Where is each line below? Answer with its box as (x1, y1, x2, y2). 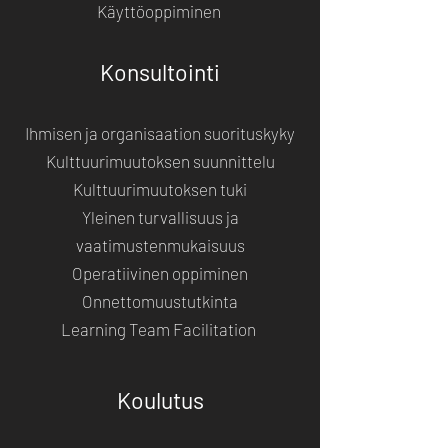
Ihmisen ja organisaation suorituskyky (25, 122, 295, 143)
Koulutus (116, 385, 204, 414)
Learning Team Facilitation (61, 318, 259, 339)
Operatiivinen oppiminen (72, 262, 248, 283)
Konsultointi (100, 57, 220, 86)
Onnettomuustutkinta (82, 290, 238, 311)
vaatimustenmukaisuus (75, 234, 245, 255)
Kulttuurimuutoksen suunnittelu (45, 150, 275, 171)
